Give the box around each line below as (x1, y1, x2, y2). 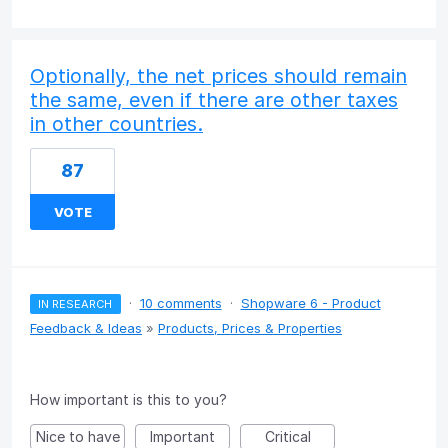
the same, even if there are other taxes (30, 87, 398, 112)
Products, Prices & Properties (158, 319, 342, 336)
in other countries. (30, 111, 203, 136)
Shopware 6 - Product (240, 294, 381, 311)
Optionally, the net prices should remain (30, 63, 407, 88)
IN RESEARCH (38, 296, 113, 311)
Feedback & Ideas (30, 319, 142, 336)
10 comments (139, 294, 222, 311)
